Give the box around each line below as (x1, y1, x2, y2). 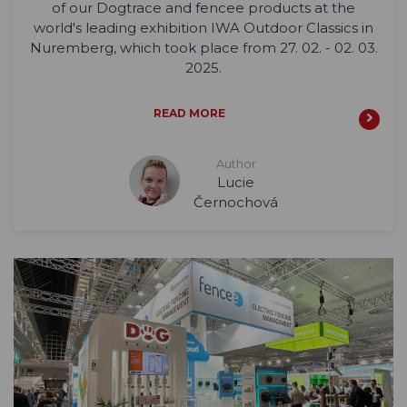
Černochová (194, 194, 278, 212)
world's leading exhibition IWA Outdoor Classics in (34, 19, 373, 37)
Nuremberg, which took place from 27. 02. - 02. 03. (29, 39, 378, 57)
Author (215, 156, 256, 172)
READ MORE (153, 106, 225, 121)
